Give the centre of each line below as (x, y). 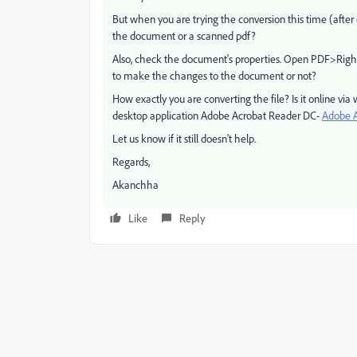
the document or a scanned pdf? (184, 35)
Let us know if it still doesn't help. (184, 138)
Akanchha (135, 184)
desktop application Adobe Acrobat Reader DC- (217, 115)
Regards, (131, 161)
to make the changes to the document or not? (214, 75)
